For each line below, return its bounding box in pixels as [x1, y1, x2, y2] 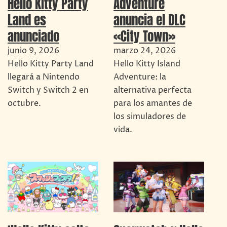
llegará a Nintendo [8, 71, 80, 83]
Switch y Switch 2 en [8, 84, 89, 96]
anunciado [8, 26, 59, 46]
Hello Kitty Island [113, 58, 180, 69]
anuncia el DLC [113, 10, 185, 29]
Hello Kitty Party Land [8, 58, 94, 69]
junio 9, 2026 [8, 45, 59, 56]
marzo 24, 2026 [113, 45, 176, 56]
